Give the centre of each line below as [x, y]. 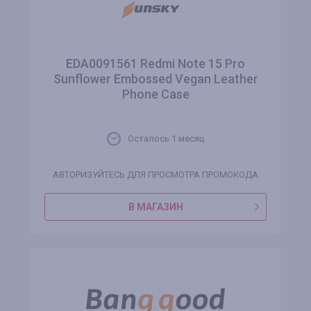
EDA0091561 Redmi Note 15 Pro [155, 64]
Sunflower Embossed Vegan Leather [155, 79]
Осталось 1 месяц [166, 138]
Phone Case [155, 94]
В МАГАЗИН [155, 207]
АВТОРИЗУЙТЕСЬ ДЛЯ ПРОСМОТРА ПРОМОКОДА [155, 175]
